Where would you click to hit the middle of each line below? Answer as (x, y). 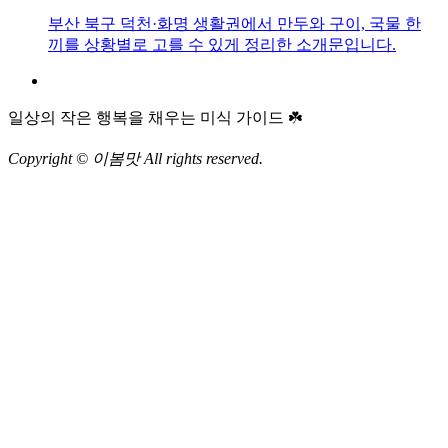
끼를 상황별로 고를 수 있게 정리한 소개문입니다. (222, 45)
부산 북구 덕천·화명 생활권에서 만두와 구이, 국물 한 (234, 24)
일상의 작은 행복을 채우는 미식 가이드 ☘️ (155, 118)
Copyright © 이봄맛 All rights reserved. (135, 159)
